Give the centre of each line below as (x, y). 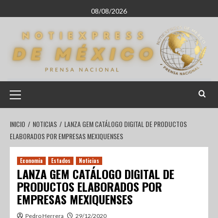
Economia (31, 161)
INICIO (18, 124)
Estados (61, 161)
